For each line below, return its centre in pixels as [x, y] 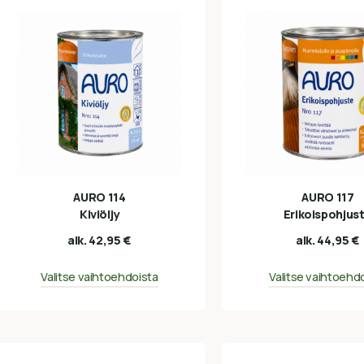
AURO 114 [100, 197]
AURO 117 [328, 197]
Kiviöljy [100, 214]
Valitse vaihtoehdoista [100, 276]
